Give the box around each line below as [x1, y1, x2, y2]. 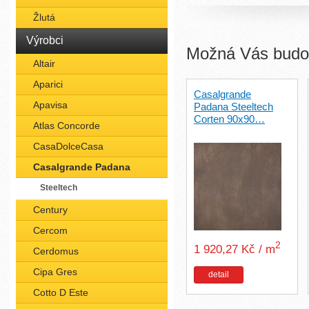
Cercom [33, 225, 68, 236]
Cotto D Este [33, 287, 88, 298]
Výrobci [26, 34, 63, 46]
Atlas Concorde [33, 120, 100, 131]
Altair [33, 58, 55, 69]
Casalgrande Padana [33, 161, 130, 172]
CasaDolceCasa [33, 141, 103, 152]
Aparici [33, 79, 63, 90]
